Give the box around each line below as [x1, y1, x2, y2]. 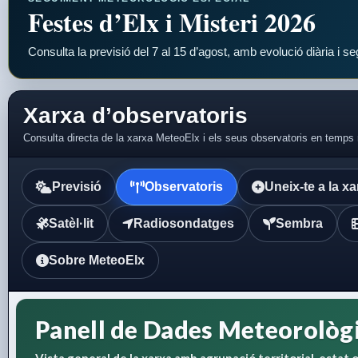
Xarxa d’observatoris [23, 103, 248, 129]
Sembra [276, 217, 323, 231]
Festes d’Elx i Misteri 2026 [28, 3, 316, 42]
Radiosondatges [133, 217, 234, 231]
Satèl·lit [49, 217, 93, 231]
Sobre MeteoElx [49, 253, 145, 268]
